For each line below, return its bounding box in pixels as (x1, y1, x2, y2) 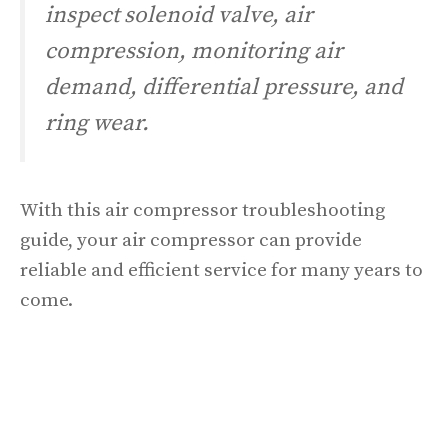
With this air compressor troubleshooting (20, 198, 385, 222)
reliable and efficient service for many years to (20, 258, 423, 282)
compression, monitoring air (45, 36, 343, 66)
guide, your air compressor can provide (20, 228, 362, 252)
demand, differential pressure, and (45, 72, 403, 102)
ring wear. (45, 108, 149, 138)
